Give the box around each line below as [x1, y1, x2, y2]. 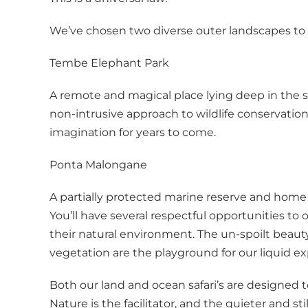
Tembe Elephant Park [49, 56, 169, 69]
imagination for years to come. [49, 125, 216, 139]
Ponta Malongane [49, 157, 147, 171]
